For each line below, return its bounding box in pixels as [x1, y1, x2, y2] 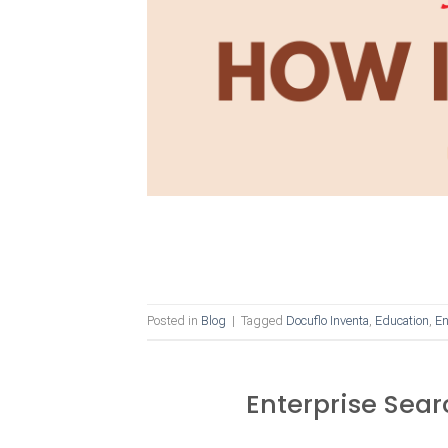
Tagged [241, 313, 286, 329]
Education [375, 313, 429, 329]
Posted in [147, 313, 201, 329]
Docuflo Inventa [286, 313, 369, 329]
